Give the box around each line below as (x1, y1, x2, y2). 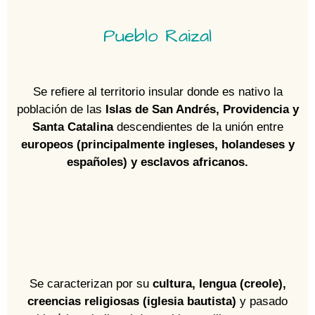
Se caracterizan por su (29, 276, 153, 290)
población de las (16, 102, 105, 116)
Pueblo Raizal (103, 22, 212, 49)
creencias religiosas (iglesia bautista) (27, 294, 236, 308)
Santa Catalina (32, 120, 113, 134)
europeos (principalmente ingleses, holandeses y (20, 137, 295, 151)
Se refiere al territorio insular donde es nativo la (32, 84, 283, 98)
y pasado (236, 294, 288, 308)
